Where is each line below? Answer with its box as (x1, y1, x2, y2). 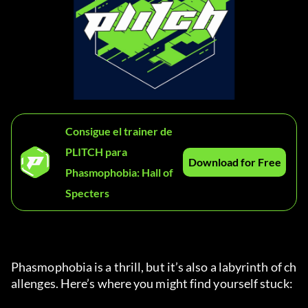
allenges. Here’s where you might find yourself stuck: (11, 276, 293, 291)
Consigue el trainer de (65, 124, 173, 138)
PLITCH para (65, 145, 127, 159)
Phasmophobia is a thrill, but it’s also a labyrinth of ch (11, 259, 297, 275)
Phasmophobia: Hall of (65, 166, 173, 179)
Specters (65, 186, 109, 200)
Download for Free (188, 155, 281, 169)
